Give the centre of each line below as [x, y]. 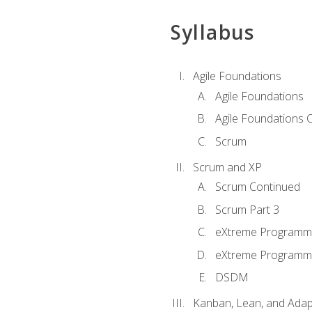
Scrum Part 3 [247, 209]
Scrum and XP [227, 167]
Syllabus [212, 32]
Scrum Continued [257, 186]
